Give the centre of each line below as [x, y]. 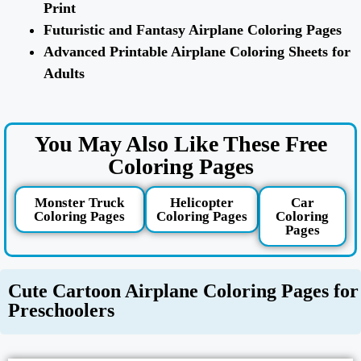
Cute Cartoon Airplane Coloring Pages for [183, 291]
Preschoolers [61, 311]
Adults [66, 74]
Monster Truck [80, 203]
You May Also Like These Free [180, 144]
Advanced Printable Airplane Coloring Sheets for [197, 52]
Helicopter [201, 203]
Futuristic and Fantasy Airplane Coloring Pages [195, 30]
